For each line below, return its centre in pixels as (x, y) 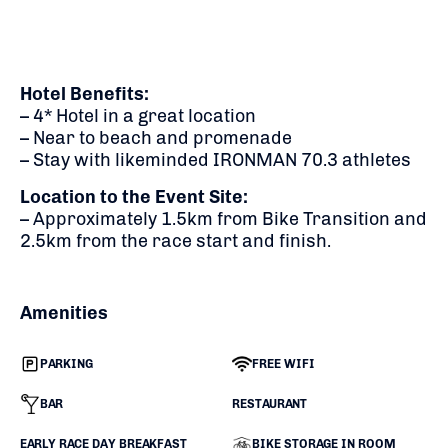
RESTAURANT (269, 403)
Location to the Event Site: (134, 196)
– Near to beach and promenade (156, 137)
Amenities (64, 312)
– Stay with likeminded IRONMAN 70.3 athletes (215, 159)
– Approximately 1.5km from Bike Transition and (223, 218)
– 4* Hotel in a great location (138, 115)
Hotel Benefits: (84, 93)
